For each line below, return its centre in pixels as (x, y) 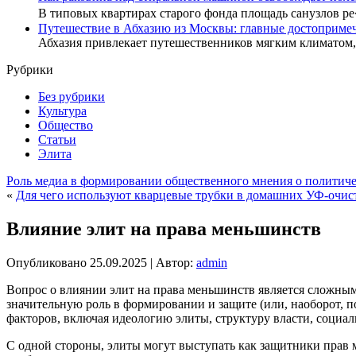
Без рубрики (72, 97)
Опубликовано (46, 262)
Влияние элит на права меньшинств (164, 229)
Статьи (57, 140)
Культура (62, 111)
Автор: (174, 262)
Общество (66, 126)
